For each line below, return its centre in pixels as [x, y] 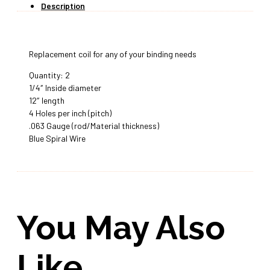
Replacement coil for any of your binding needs [113, 54]
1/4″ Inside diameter [65, 88]
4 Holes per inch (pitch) [70, 113]
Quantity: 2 [49, 75]
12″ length [47, 101]
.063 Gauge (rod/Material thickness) [94, 126]
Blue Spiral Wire [57, 139]
